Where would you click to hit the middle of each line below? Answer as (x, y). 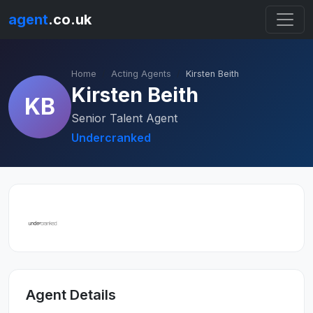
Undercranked (111, 138)
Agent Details (71, 295)
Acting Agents (141, 74)
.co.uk (70, 20)
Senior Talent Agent (124, 118)
